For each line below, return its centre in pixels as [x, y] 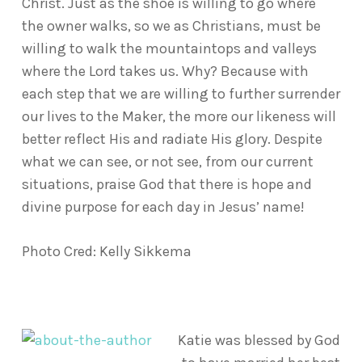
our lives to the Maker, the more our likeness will [179, 116]
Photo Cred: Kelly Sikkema [106, 251]
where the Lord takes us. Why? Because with [165, 71]
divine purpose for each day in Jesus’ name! [163, 207]
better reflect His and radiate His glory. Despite [172, 139]
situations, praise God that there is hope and [166, 184]
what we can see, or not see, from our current [167, 162]
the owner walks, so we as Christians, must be [171, 26]
